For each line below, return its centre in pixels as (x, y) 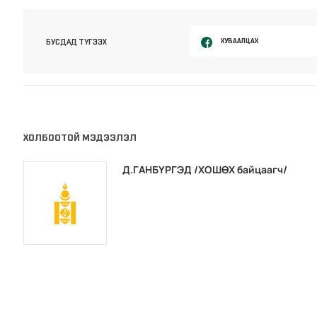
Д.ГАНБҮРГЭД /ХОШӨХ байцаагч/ (205, 170)
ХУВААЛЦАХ (239, 41)
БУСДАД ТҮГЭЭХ (77, 41)
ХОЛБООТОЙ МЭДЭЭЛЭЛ (80, 138)
